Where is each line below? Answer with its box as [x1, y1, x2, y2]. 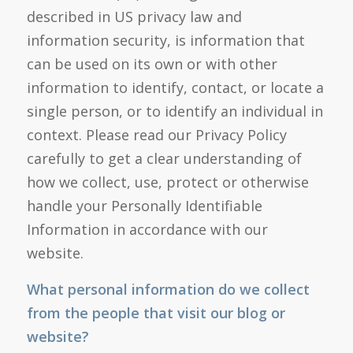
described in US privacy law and [26, 7, 242, 27]
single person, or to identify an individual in [26, 102, 323, 121]
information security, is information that [26, 31, 305, 50]
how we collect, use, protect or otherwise [26, 173, 309, 192]
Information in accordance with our [26, 220, 268, 240]
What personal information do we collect [26, 279, 310, 299]
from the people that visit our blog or [26, 303, 285, 322]
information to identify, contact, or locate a [26, 78, 324, 98]
